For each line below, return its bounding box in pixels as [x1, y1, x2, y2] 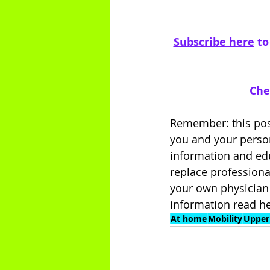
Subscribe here [173, 34, 254, 49]
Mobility [208, 212, 242, 224]
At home [171, 212, 207, 224]
